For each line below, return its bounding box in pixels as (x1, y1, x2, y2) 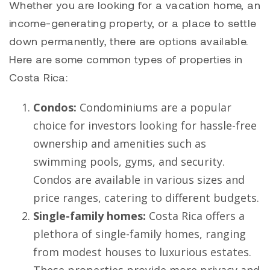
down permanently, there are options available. (9, 34, 248, 48)
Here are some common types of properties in (9, 52, 243, 66)
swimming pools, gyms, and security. (33, 154, 225, 169)
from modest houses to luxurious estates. (33, 245, 251, 260)
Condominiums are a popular (77, 100, 231, 115)
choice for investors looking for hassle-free (33, 118, 257, 133)
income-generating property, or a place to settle (9, 16, 257, 30)
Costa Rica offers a (146, 209, 245, 224)
